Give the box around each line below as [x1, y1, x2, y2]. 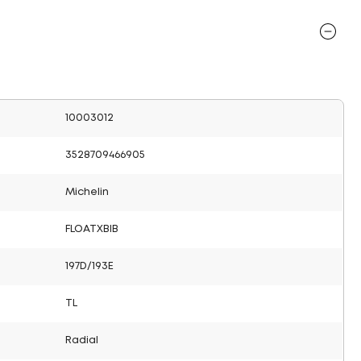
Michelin [65, 188, 109, 197]
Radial [65, 336, 98, 345]
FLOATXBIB [65, 225, 118, 234]
